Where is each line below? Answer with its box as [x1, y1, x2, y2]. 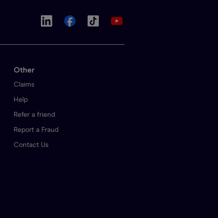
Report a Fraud [14, 127, 58, 134]
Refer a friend [14, 111, 55, 119]
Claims [14, 81, 35, 89]
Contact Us [14, 142, 49, 149]
